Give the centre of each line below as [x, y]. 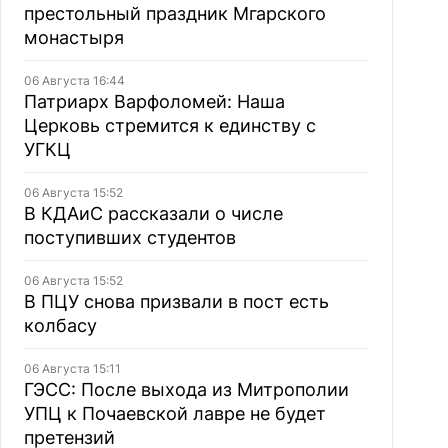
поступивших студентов [129, 237]
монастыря [73, 37]
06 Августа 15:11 [72, 368]
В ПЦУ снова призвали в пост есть [176, 301]
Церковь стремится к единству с [169, 125]
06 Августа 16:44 [74, 80]
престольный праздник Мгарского [174, 13]
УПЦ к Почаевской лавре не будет [174, 413]
